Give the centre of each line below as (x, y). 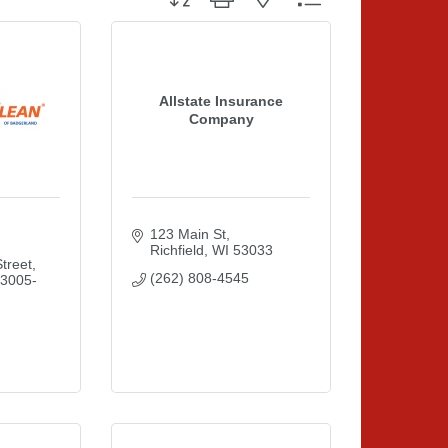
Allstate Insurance (221, 100)
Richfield (176, 250)
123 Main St (187, 234)
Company (221, 118)
